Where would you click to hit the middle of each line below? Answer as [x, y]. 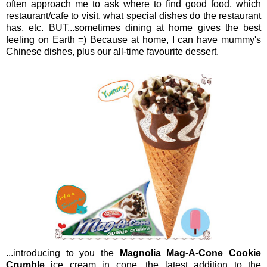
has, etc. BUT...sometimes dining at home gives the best [133, 28]
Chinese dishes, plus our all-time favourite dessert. [112, 52]
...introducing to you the [63, 253]
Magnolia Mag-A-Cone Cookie [190, 253]
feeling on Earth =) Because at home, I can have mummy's [133, 40]
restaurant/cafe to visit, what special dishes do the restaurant [133, 16]
